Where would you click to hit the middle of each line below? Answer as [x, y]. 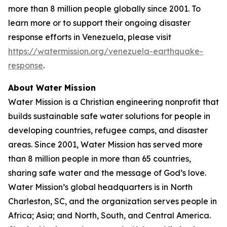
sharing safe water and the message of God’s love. [107, 173]
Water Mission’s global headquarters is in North [100, 187]
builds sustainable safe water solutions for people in [109, 116]
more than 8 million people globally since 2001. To [104, 9]
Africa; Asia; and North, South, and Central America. [109, 215]
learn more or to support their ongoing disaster [99, 23]
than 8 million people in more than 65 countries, [100, 159]
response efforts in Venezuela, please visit [90, 37]
